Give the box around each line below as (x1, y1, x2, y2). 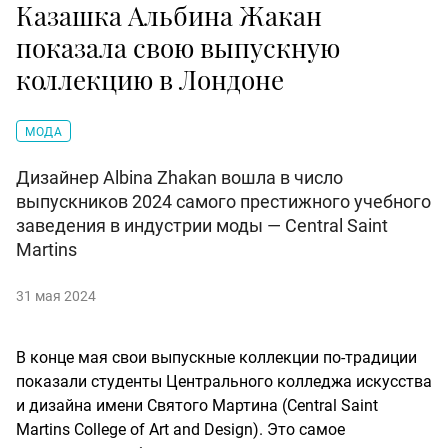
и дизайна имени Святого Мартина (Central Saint (16, 396, 378, 416)
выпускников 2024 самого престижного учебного (16, 191, 431, 213)
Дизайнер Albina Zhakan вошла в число (16, 167, 343, 189)
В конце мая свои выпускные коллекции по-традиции (16, 348, 417, 368)
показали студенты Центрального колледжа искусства (16, 372, 432, 392)
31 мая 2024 (16, 288, 96, 305)
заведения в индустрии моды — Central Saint (16, 215, 388, 237)
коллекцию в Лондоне (16, 62, 284, 98)
